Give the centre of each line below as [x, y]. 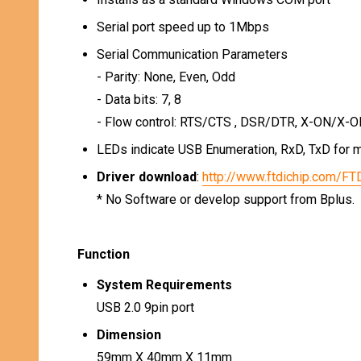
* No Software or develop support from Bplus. [226, 199]
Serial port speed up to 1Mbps [183, 27]
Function [104, 254]
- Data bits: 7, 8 [139, 100]
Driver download [147, 177]
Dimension [129, 335]
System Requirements [164, 285]
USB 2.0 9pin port [145, 307]
